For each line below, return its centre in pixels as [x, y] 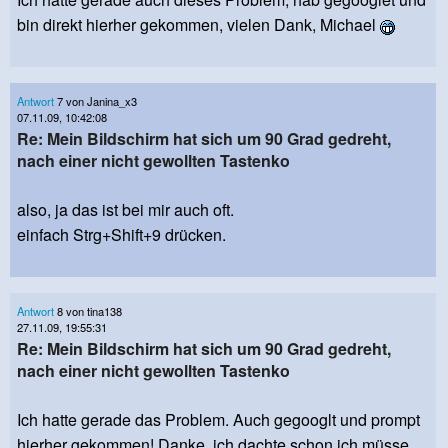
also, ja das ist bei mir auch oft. [125, 210]
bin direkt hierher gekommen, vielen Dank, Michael [198, 25]
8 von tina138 [88, 311]
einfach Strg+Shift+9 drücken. [121, 235]
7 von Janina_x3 [95, 101]
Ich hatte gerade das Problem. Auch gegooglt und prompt [218, 420]
